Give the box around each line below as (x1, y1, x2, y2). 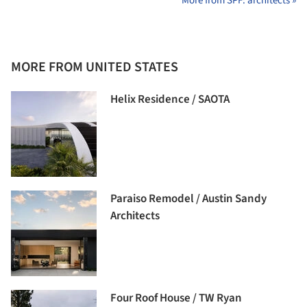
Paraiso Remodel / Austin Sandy (110, 190, 267, 207)
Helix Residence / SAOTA (110, 90, 230, 108)
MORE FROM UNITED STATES (11, 57, 178, 77)
